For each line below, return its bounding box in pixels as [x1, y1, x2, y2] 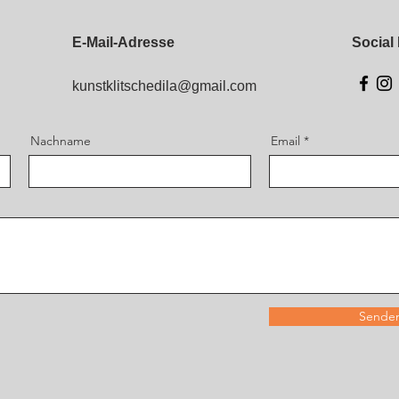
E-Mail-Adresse [72, 35, 175, 50]
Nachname [30, 133, 91, 149]
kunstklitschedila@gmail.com [72, 78, 256, 94]
